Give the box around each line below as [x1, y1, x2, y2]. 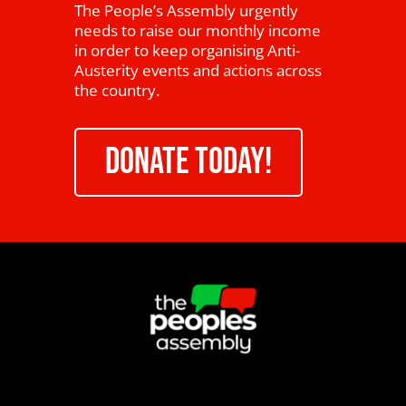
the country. [74, 80, 160, 101]
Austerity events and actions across [74, 60, 323, 82]
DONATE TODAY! [105, 140, 273, 185]
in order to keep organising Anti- [74, 40, 301, 62]
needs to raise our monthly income [74, 20, 322, 42]
